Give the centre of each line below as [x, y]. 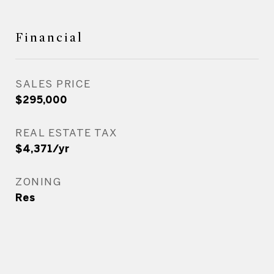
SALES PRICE [53, 83]
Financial [49, 38]
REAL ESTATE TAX [66, 132]
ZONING [38, 181]
